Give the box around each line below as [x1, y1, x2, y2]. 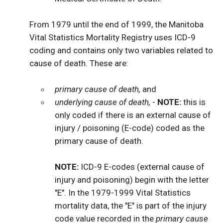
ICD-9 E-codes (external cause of [79, 161, 205, 172]
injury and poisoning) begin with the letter [55, 174, 210, 185]
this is [181, 97, 206, 107]
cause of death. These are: [29, 58, 128, 68]
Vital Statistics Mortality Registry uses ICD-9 [29, 32, 196, 42]
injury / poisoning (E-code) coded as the [55, 122, 205, 133]
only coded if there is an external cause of [55, 110, 212, 120]
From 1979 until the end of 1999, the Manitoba [29, 19, 204, 29]
